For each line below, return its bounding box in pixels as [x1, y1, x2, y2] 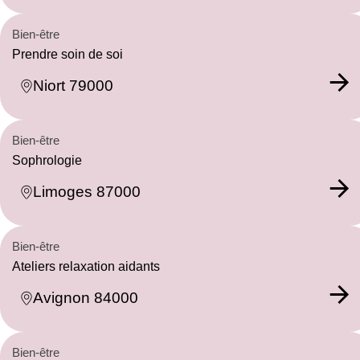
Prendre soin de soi [12, 47, 123, 61]
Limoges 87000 [33, 183, 141, 201]
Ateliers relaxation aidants [12, 259, 160, 273]
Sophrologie [12, 153, 82, 167]
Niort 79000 [33, 77, 113, 95]
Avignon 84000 [33, 289, 138, 307]
